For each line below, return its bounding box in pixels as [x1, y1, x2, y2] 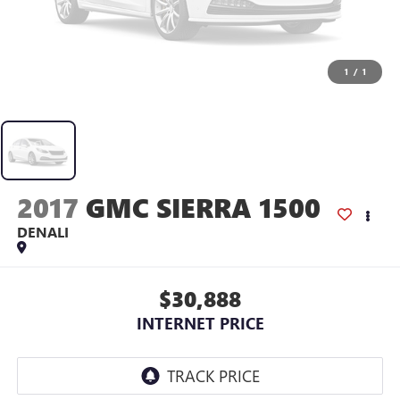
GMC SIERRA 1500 [85, 188, 321, 225]
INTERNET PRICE [136, 312, 264, 335]
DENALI [16, 221, 69, 241]
